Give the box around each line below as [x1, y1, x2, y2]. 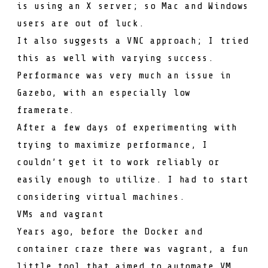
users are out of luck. [17, 17, 145, 29]
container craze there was [17, 243, 168, 254]
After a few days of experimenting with [17, 121, 237, 133]
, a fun [208, 243, 249, 254]
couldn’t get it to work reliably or [17, 156, 220, 167]
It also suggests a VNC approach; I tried [17, 35, 249, 46]
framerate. [17, 104, 75, 115]
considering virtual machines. [17, 191, 185, 202]
